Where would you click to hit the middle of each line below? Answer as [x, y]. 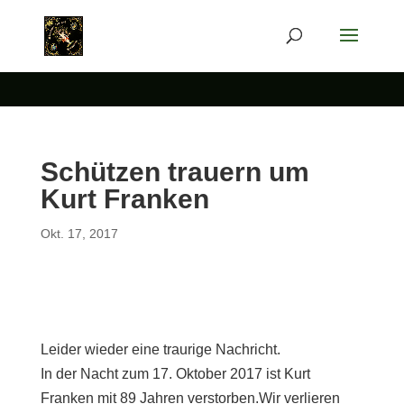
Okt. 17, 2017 [79, 234]
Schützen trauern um [174, 172]
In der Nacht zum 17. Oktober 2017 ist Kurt [175, 374]
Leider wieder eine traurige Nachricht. [160, 349]
